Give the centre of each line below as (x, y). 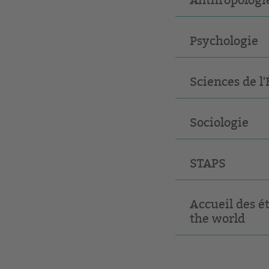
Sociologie (219, 122)
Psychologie (224, 41)
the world (217, 219)
